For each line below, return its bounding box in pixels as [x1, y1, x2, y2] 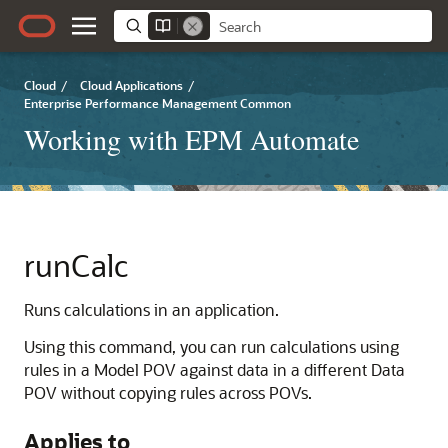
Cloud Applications [80, 77, 183, 93]
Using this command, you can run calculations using [24, 336, 399, 357]
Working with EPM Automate [24, 120, 359, 158]
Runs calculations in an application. [24, 299, 279, 320]
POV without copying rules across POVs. [24, 382, 312, 403]
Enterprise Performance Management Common [24, 95, 291, 111]
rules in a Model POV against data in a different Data [24, 359, 405, 380]
